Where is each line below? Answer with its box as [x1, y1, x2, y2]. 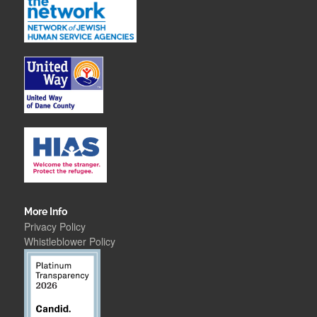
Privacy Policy [24, 219, 86, 234]
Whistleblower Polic [24, 234, 111, 249]
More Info [24, 206, 68, 218]
